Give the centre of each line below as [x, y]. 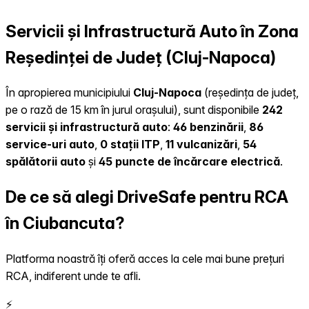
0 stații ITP [130, 144]
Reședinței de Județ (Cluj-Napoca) [141, 57]
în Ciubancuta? [65, 223]
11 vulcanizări [201, 144]
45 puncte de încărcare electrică [189, 162]
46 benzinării [208, 127]
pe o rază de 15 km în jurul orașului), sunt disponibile [134, 110]
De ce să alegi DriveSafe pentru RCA [147, 197]
